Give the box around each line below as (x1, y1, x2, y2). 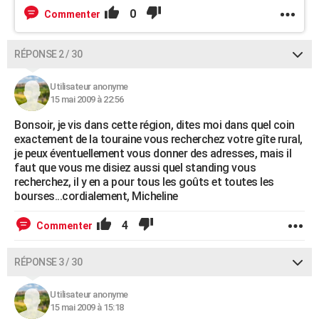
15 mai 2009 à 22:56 (50, 94, 124, 105)
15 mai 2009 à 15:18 (50, 302, 124, 313)
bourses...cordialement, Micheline (14, 189, 178, 203)
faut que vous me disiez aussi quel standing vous (14, 161, 256, 174)
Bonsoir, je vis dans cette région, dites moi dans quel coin (14, 118, 295, 132)
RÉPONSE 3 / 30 (14, 256, 82, 268)
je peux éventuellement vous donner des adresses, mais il (14, 147, 291, 160)
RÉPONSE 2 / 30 (14, 48, 82, 60)
